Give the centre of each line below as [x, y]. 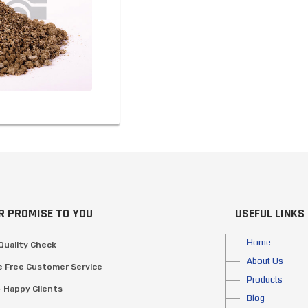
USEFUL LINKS [269, 214]
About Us [265, 262]
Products [264, 280]
